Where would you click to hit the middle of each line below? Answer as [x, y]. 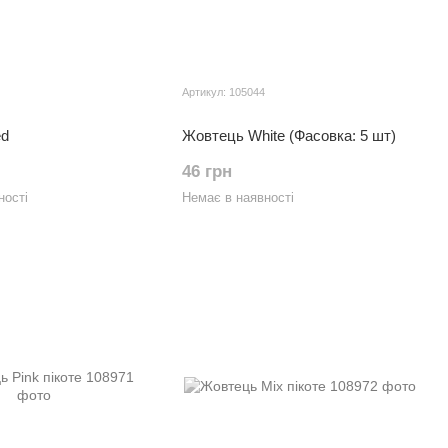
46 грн [207, 171]
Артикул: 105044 [223, 92]
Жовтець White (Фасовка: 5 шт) [289, 135]
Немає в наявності [238, 197]
